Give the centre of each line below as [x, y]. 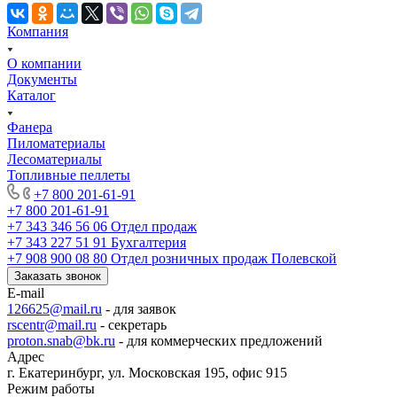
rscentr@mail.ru [52, 325]
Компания [38, 32]
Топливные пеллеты [69, 175]
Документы [42, 80]
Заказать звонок [58, 276]
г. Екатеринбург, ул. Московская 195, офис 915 [147, 373]
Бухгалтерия [148, 243]
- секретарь [132, 325]
